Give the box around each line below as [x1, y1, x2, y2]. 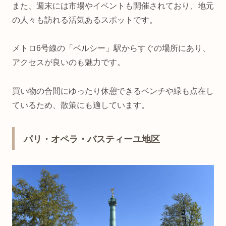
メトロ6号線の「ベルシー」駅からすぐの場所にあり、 [12, 44, 210, 53]
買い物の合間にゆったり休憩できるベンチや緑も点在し [12, 87, 214, 96]
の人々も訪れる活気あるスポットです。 [12, 15, 157, 24]
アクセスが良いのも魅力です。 [12, 58, 125, 67]
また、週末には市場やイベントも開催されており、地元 [12, 1, 214, 10]
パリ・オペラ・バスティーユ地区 [24, 134, 160, 144]
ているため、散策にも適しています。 [12, 101, 149, 110]
